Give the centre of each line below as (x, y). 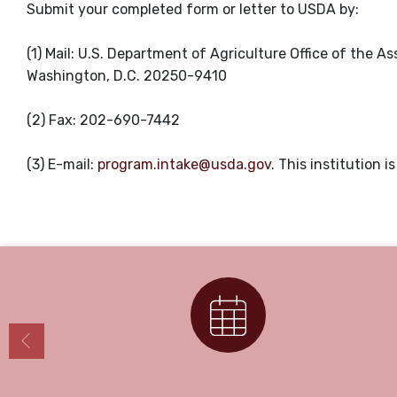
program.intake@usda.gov (184, 165)
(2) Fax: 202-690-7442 (103, 121)
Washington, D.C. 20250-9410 (127, 76)
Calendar (228, 377)
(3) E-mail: (62, 165)
